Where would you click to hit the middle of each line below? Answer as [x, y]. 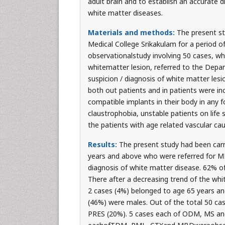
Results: [103, 144]
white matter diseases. [125, 13]
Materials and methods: [132, 32]
